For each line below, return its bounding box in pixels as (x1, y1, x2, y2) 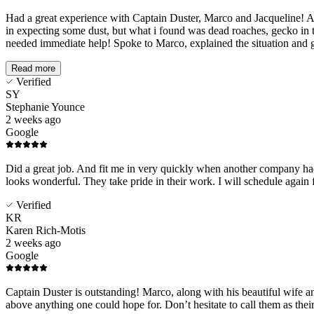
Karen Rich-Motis (6, 224, 86, 236)
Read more (11, 62, 55, 74)
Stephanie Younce (6, 100, 85, 113)
